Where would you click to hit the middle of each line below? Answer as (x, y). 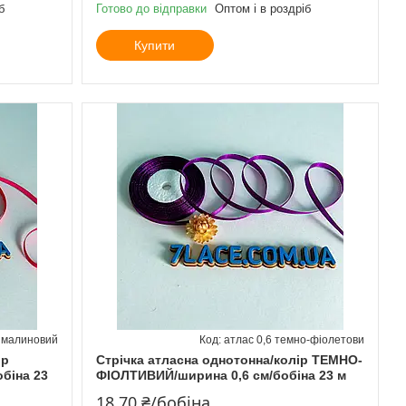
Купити (155, 45)
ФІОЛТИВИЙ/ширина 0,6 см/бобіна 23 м (221, 375)
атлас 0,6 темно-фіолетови (294, 339)
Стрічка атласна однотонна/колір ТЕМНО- (229, 359)
